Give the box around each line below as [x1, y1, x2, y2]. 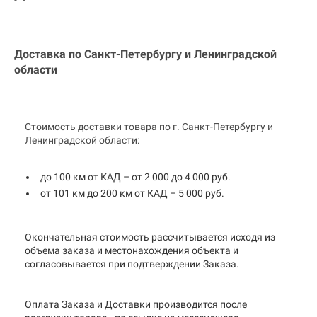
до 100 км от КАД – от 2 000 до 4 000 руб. [40, 171, 231, 183]
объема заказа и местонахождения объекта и [25, 244, 238, 256]
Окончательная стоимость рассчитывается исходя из [25, 231, 275, 243]
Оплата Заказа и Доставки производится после [25, 298, 247, 310]
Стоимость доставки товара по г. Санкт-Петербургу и [25, 121, 273, 133]
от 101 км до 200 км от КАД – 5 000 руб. [40, 187, 224, 199]
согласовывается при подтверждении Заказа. [25, 258, 239, 270]
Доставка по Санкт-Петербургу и [14, 47, 191, 62]
